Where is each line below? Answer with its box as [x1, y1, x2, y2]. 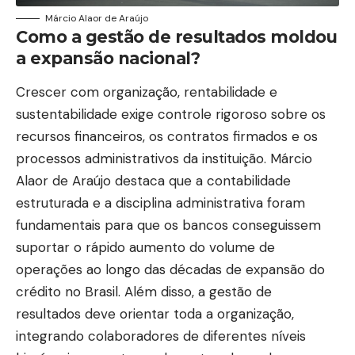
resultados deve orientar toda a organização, [16, 304, 294, 323]
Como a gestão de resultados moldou [16, 26, 337, 47]
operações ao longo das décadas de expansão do [16, 260, 325, 278]
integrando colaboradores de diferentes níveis [16, 326, 306, 345]
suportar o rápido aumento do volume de [16, 238, 275, 256]
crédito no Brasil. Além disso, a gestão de [16, 282, 272, 300]
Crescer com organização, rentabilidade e [16, 82, 277, 101]
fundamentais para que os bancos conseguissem [16, 216, 321, 234]
